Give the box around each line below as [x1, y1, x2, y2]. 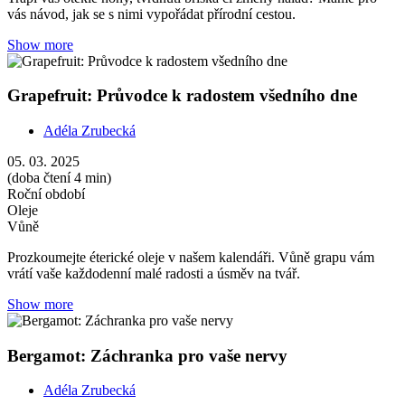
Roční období [7, 186, 85, 202]
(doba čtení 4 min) [7, 170, 111, 185]
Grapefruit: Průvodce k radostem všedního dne [7, 86, 357, 106]
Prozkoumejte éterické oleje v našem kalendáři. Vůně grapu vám [7, 250, 374, 265]
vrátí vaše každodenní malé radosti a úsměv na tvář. [7, 266, 300, 281]
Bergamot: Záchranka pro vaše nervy [7, 345, 287, 365]
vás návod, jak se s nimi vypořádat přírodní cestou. [7, 5, 296, 22]
